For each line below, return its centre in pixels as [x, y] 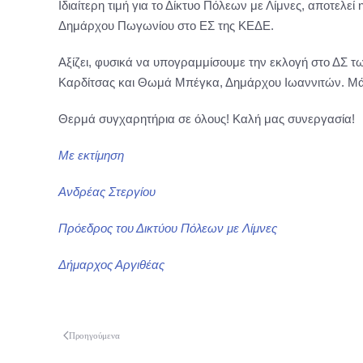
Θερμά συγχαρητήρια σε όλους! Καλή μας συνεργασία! [207, 119]
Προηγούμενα [94, 335]
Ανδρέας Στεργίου [107, 192]
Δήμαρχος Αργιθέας [111, 265]
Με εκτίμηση [91, 155]
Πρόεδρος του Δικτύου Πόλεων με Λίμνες [168, 228]
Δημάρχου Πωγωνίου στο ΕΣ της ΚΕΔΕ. [166, 26]
